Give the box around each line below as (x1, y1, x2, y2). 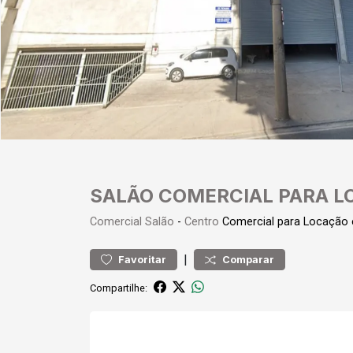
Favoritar (118, 254, 166, 266)
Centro (184, 215, 219, 229)
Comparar (222, 254, 274, 266)
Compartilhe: (90, 281, 147, 294)
